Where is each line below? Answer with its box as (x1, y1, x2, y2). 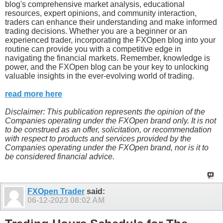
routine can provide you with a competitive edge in (5, 44, 181, 53)
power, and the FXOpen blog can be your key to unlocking (5, 62, 209, 71)
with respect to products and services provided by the (5, 134, 191, 143)
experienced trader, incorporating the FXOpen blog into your (5, 35, 216, 44)
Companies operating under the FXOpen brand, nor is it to (5, 143, 209, 152)
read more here (5, 89, 62, 98)
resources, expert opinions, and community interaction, (5, 8, 197, 17)
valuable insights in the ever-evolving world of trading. (5, 71, 194, 80)
